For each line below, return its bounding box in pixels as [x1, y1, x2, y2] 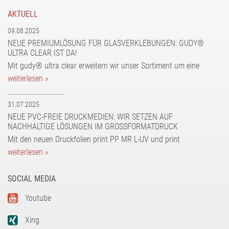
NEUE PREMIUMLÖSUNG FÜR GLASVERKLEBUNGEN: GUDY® [8, 38, 204, 49]
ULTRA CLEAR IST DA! [8, 48, 77, 58]
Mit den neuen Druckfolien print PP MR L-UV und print [8, 134, 180, 145]
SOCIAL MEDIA [8, 174, 56, 184]
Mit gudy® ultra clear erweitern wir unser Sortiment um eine [8, 61, 199, 71]
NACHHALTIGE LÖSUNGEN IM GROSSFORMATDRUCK [8, 122, 173, 132]
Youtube [25, 193, 51, 203]
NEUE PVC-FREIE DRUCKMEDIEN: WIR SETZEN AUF [8, 112, 173, 122]
